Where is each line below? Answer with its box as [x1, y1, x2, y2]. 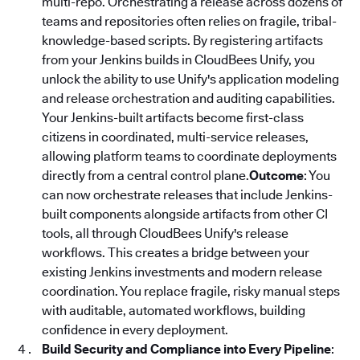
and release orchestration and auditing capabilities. [42, 90, 335, 106]
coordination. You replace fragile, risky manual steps [42, 283, 340, 299]
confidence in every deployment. [42, 321, 228, 337]
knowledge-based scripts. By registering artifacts [42, 32, 323, 48]
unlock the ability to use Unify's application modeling [42, 71, 339, 87]
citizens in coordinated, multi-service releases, [42, 129, 309, 145]
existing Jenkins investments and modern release [42, 264, 322, 280]
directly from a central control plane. [42, 167, 249, 183]
